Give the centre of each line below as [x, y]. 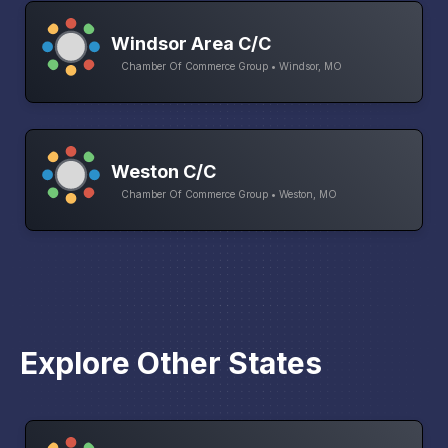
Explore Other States [171, 363]
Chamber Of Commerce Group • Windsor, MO [231, 66]
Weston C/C [163, 172]
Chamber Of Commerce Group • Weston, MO [229, 194]
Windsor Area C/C [191, 44]
